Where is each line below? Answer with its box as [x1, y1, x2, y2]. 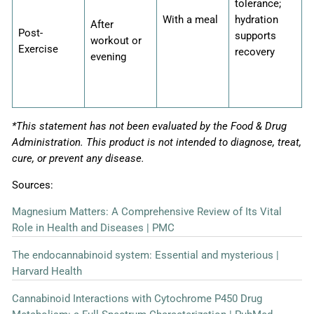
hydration [235, 13, 278, 27]
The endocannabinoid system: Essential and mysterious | [12, 249, 279, 262]
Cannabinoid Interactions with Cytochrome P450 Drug [12, 292, 262, 306]
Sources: [12, 179, 53, 192]
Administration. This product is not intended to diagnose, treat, [12, 136, 301, 149]
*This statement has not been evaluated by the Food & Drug [12, 120, 287, 133]
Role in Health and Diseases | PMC [12, 221, 175, 235]
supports [235, 29, 276, 43]
